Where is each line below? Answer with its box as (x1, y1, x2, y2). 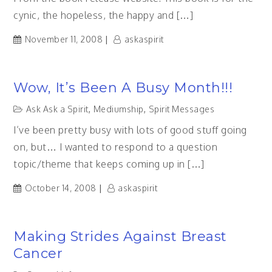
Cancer (13, 245, 63, 262)
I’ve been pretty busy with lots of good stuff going (13, 124, 247, 136)
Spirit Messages (148, 104, 215, 114)
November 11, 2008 (24, 34, 103, 44)
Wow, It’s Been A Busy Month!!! (13, 80, 233, 96)
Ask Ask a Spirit (25, 104, 89, 114)
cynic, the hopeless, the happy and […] (13, 9, 194, 21)
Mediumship (93, 104, 144, 114)
